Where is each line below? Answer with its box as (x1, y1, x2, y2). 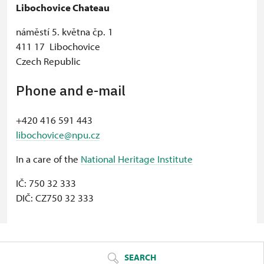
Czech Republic (16, 55, 81, 67)
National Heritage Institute (81, 153, 193, 165)
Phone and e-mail (16, 81, 126, 99)
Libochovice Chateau (16, 1, 110, 14)
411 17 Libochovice (16, 40, 100, 52)
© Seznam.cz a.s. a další (173, 213, 251, 223)
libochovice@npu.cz (16, 128, 100, 141)
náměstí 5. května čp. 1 (16, 25, 113, 38)
